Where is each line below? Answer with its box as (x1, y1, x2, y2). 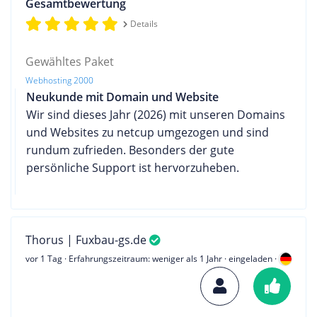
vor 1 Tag (25, 252, 62, 265)
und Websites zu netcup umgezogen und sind (26, 124, 269, 140)
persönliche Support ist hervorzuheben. (26, 159, 239, 175)
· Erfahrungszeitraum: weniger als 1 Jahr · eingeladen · (62, 252, 279, 265)
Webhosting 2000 (25, 74, 93, 86)
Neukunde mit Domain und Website (26, 88, 219, 105)
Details (129, 17, 158, 30)
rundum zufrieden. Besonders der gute (26, 142, 234, 158)
